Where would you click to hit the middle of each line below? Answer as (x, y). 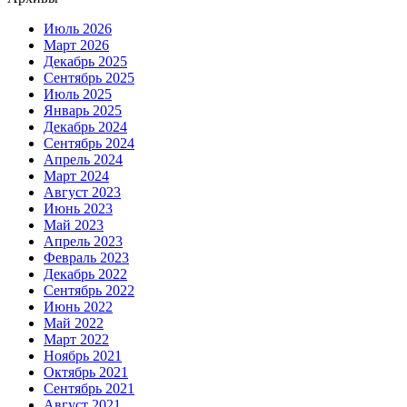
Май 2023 (74, 224)
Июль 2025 (78, 94)
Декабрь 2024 (85, 126)
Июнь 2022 (78, 306)
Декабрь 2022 (85, 273)
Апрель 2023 (83, 241)
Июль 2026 (78, 28)
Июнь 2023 (78, 208)
